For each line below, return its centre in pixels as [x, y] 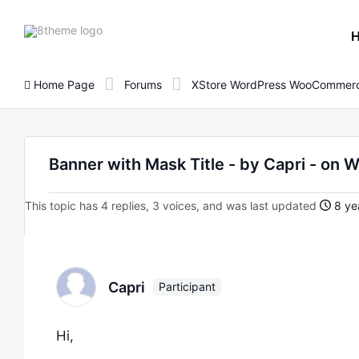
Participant [187, 286]
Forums [143, 84]
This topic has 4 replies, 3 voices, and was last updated [172, 206]
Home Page [63, 84]
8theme [122, 29]
